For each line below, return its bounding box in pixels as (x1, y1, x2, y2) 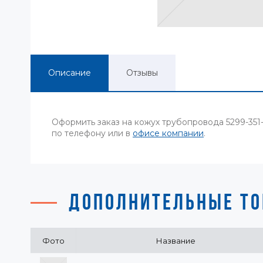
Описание (48, 68, 91, 78)
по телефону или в (52, 128, 133, 139)
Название (156, 236, 195, 245)
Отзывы (126, 68, 158, 78)
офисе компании (133, 128, 204, 139)
